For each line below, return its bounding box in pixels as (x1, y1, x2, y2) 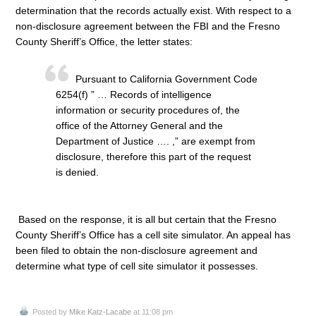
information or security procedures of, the (55, 104, 240, 116)
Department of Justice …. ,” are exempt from (55, 135, 255, 147)
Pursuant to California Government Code (75, 73, 257, 85)
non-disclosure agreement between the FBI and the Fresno (16, 20, 280, 32)
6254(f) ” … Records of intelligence (55, 88, 212, 100)
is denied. (55, 166, 99, 178)
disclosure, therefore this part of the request (55, 150, 251, 162)
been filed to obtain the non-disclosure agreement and (16, 244, 257, 256)
